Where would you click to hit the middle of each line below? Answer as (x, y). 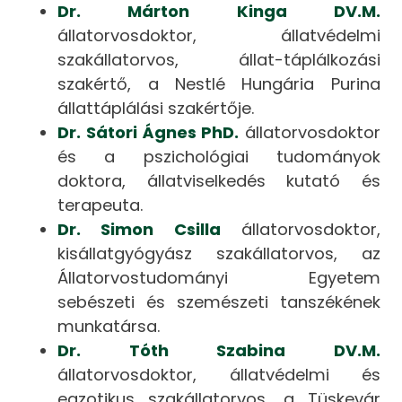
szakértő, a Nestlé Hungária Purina (219, 84)
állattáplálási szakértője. (156, 109)
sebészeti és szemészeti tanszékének (219, 302)
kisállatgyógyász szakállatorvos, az (219, 254)
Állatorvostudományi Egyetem (219, 278)
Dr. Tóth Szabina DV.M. (219, 351)
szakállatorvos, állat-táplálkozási (219, 60)
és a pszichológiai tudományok (219, 157)
